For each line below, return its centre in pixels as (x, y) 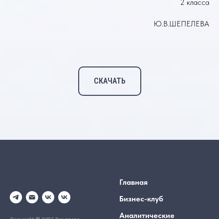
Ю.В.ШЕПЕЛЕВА (181, 24)
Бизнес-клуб (141, 198)
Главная (133, 182)
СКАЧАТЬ (109, 81)
